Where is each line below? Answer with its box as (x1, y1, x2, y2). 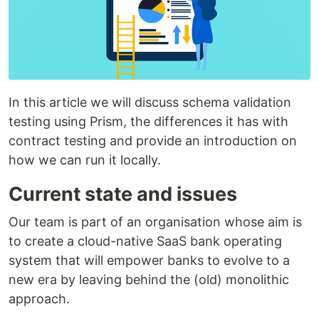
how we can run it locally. (9, 152, 161, 167)
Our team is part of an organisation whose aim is (9, 214, 302, 229)
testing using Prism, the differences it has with (9, 113, 288, 129)
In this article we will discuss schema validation (9, 94, 291, 110)
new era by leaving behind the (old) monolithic (9, 271, 289, 287)
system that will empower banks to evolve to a (9, 252, 290, 268)
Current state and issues (9, 182, 237, 206)
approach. (9, 291, 70, 306)
